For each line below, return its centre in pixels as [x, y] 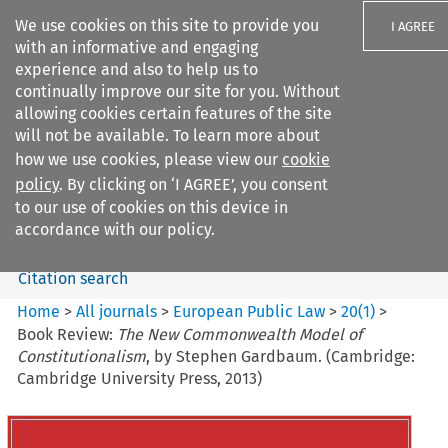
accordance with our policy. [115, 229]
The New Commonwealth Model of [240, 334]
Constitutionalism [82, 356]
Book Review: [67, 334]
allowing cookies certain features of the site [173, 113]
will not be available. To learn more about [167, 135]
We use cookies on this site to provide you [167, 25]
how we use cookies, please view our [148, 159]
